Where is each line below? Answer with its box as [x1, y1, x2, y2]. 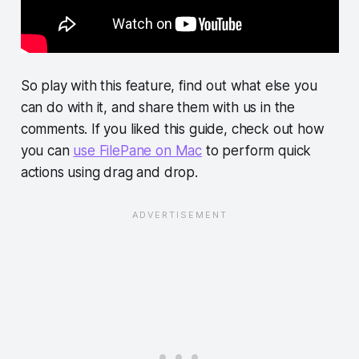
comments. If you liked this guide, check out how [20, 120, 325, 137]
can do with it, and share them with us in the [20, 99, 296, 115]
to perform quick [202, 142, 312, 159]
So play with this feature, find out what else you [20, 77, 317, 94]
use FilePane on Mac [73, 142, 203, 159]
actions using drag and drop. [20, 163, 198, 180]
